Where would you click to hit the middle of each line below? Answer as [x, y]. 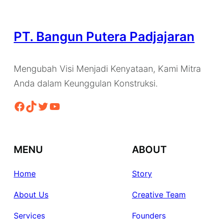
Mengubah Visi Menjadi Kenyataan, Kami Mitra [107, 69]
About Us [31, 195]
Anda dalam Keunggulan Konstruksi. [86, 83]
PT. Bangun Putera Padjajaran [104, 36]
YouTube [52, 106]
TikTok [28, 106]
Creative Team [159, 195]
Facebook [16, 106]
